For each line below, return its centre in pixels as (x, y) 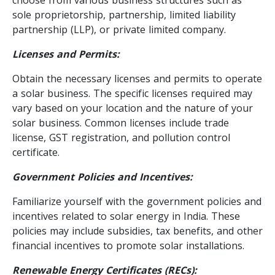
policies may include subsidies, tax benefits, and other (137, 230)
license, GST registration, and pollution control (121, 137)
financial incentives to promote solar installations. (128, 245)
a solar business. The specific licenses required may (132, 93)
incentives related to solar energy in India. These (126, 216)
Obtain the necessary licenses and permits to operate (137, 78)
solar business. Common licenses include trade (121, 122)
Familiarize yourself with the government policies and (137, 201)
